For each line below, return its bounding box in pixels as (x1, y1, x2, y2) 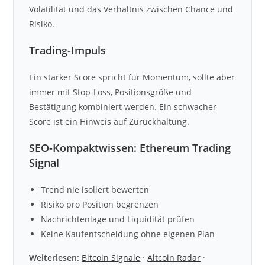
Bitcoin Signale (82, 252, 141, 263)
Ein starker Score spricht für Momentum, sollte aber (29, 72, 235, 83)
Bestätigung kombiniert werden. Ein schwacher (29, 101, 217, 112)
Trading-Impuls (29, 43, 106, 57)
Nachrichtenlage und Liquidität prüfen (41, 214, 195, 225)
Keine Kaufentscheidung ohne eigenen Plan (41, 228, 215, 240)
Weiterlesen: (29, 252, 80, 263)
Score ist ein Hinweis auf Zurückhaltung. (29, 116, 190, 127)
